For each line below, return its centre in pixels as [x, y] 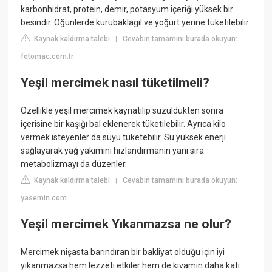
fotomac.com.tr [47, 57]
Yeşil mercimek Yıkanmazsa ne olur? [126, 224]
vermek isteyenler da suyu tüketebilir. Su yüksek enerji [124, 137]
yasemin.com [44, 198]
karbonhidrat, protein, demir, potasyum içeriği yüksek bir [127, 9]
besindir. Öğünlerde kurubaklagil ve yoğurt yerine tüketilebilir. [136, 23]
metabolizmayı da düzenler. [74, 164]
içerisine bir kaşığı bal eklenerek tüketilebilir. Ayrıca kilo [124, 124]
